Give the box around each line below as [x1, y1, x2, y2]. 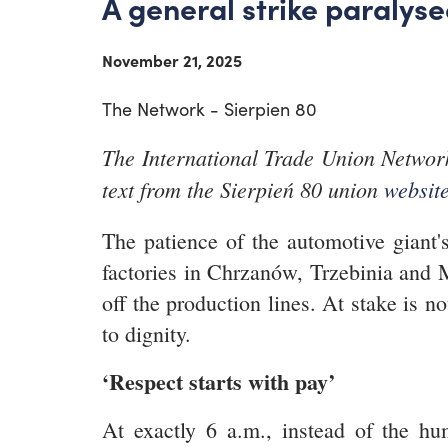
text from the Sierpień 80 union [102, 174, 384, 204]
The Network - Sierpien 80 [102, 97, 317, 121]
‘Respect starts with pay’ [102, 365, 335, 398]
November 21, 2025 [102, 49, 242, 71]
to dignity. [102, 319, 191, 348]
